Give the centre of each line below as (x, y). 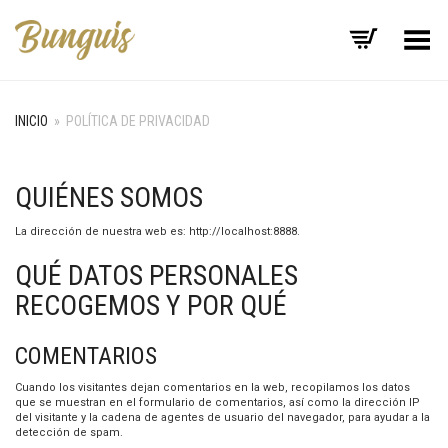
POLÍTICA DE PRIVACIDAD (138, 121)
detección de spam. (69, 432)
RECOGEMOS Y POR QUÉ (151, 305)
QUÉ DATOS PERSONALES (156, 275)
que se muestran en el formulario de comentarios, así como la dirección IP (217, 402)
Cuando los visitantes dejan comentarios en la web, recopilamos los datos (212, 387)
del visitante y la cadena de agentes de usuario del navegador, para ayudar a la (222, 417)
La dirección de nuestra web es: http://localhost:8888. (157, 231)
